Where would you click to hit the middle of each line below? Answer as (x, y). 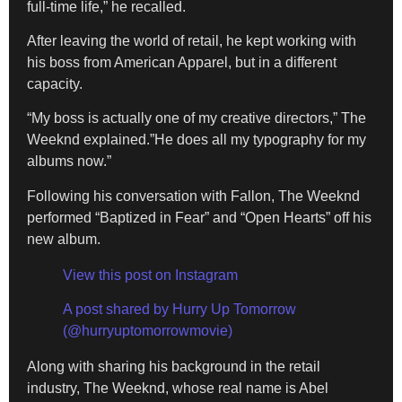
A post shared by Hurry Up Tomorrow (179, 310)
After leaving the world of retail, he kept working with (192, 40)
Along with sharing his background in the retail (174, 367)
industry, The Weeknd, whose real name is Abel (178, 389)
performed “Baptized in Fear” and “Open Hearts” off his (199, 217)
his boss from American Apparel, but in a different (182, 62)
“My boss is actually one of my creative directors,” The (197, 118)
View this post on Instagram (150, 275)
